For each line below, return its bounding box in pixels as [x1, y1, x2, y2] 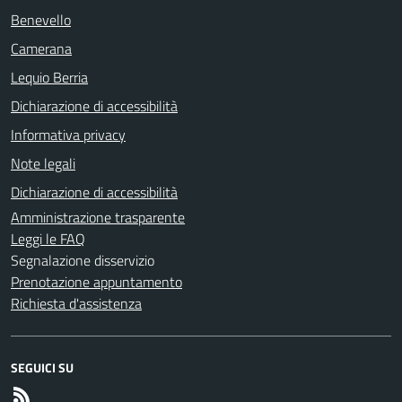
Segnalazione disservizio [11, 249, 154, 271]
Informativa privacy [11, 123, 126, 145]
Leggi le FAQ [11, 227, 85, 249]
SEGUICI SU [11, 357, 74, 377]
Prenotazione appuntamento [11, 270, 182, 293]
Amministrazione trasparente [11, 205, 185, 228]
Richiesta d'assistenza [11, 292, 142, 314]
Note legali [11, 152, 75, 174]
